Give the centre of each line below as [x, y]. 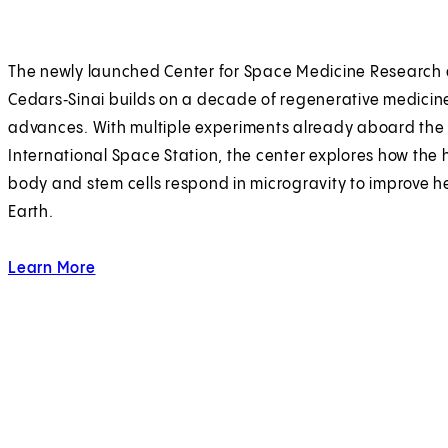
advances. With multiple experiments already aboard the [226, 129]
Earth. [31, 213]
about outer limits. [156, 269]
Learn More [52, 269]
